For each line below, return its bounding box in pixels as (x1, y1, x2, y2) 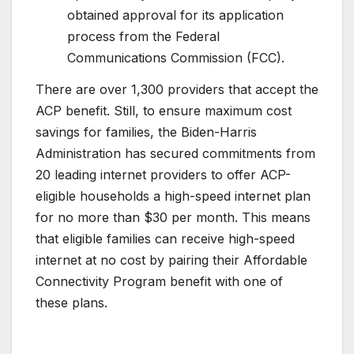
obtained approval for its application (67, 7, 284, 24)
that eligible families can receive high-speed (36, 230, 295, 247)
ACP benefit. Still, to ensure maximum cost (36, 102, 292, 119)
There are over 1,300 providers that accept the (36, 81, 318, 97)
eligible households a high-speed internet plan (36, 187, 311, 204)
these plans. (36, 294, 107, 311)
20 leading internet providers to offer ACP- (36, 166, 291, 183)
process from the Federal (67, 28, 220, 45)
